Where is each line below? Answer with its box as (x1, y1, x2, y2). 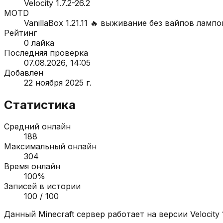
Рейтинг (4, 27, 37, 38)
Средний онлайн (4, 121, 71, 132)
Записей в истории (4, 181, 81, 192)
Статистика (4, 97, 76, 112)
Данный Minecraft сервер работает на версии (4, 209, 190, 220)
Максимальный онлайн (4, 141, 97, 152)
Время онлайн (4, 161, 60, 172)
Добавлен (4, 67, 43, 78)
